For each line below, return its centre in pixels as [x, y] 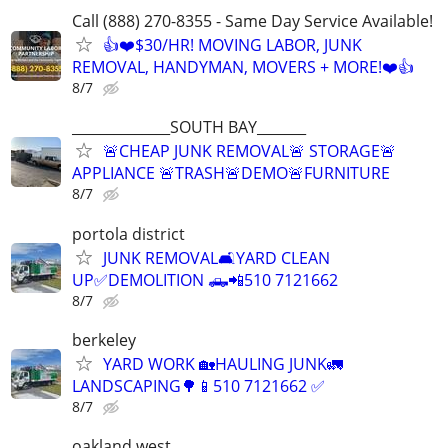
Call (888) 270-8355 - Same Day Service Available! [252, 21]
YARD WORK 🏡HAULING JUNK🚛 [223, 363]
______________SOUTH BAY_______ [189, 127]
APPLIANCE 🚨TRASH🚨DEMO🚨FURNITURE [231, 173]
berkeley [104, 339]
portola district [128, 233]
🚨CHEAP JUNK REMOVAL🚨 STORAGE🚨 [249, 151]
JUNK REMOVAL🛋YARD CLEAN [216, 257]
